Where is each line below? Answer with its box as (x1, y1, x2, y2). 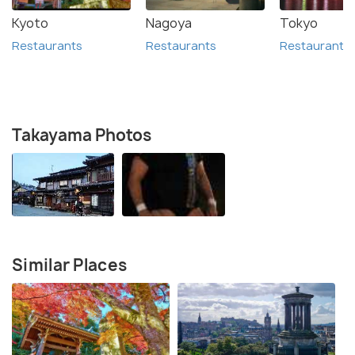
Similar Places (12, 254, 128, 277)
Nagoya (146, 14, 192, 32)
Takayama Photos (12, 124, 151, 147)
